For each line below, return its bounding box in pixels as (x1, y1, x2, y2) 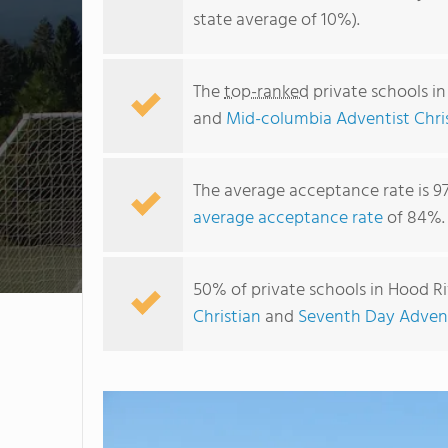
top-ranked (224, 78, 309, 107)
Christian (193, 303, 261, 332)
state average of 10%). (193, 6, 360, 35)
